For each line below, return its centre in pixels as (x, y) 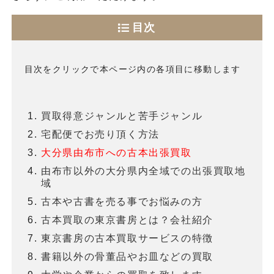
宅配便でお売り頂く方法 (100, 135)
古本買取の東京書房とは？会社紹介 (127, 220)
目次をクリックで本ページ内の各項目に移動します (132, 69)
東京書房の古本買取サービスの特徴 (127, 239)
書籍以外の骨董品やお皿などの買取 (127, 257)
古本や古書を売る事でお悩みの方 (122, 202)
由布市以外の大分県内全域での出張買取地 (143, 171)
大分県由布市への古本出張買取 (117, 153)
